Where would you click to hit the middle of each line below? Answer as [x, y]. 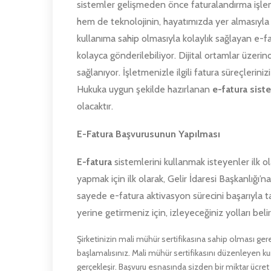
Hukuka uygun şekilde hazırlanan [145, 89]
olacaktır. [95, 106]
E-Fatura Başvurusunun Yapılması [149, 134]
